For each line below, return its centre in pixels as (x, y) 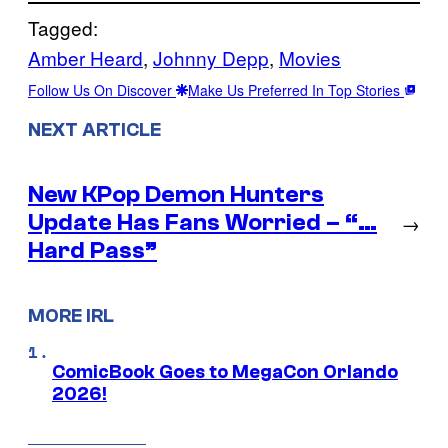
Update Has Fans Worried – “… (202, 222)
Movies (310, 58)
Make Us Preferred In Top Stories (296, 90)
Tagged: (63, 28)
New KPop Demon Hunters (176, 194)
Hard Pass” (92, 250)
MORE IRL (71, 315)
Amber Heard (85, 58)
